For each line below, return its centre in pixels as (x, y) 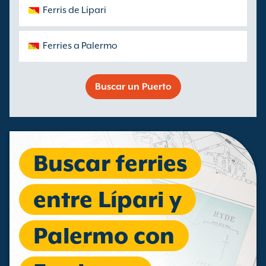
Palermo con (104, 236)
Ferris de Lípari (75, 10)
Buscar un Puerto (133, 87)
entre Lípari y (107, 199)
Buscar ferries (110, 163)
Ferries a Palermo (80, 46)
